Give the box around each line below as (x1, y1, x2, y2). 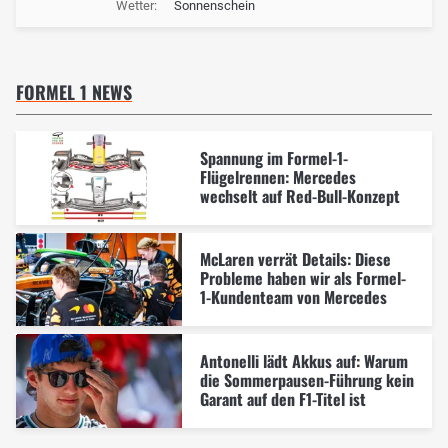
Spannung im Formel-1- (199, 145, 348, 170)
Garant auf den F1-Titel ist (199, 386, 366, 411)
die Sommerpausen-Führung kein (199, 367, 414, 392)
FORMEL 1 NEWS (16, 79, 132, 106)
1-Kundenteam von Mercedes (199, 285, 387, 310)
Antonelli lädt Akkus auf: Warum (199, 348, 408, 373)
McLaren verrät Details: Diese (199, 247, 391, 272)
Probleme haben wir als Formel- (199, 266, 406, 291)
